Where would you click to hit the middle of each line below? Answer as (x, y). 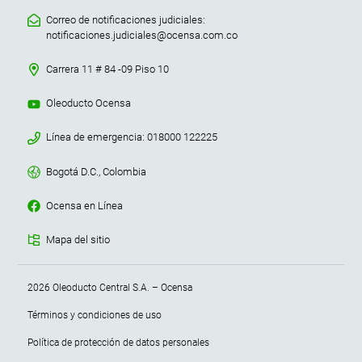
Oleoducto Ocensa (88, 103)
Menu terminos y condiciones (160, 277)
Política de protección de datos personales (118, 343)
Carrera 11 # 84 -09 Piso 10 (107, 69)
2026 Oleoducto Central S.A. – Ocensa (109, 288)
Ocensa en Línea (84, 205)
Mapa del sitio (78, 239)
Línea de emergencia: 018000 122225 (131, 137)
